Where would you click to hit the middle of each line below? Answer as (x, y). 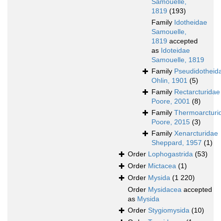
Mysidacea (165, 190)
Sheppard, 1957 (177, 143)
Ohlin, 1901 (169, 81)
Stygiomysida (169, 210)
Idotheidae (191, 22)
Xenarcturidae (196, 133)
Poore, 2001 (171, 101)
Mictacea (162, 166)
